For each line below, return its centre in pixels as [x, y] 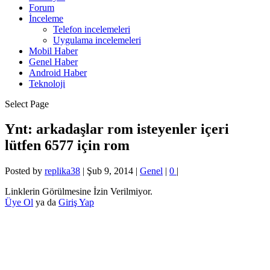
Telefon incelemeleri [92, 29]
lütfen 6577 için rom [67, 146]
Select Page [27, 104]
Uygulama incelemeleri [97, 40]
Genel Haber [53, 61]
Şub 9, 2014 [110, 171]
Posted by [25, 171]
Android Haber [58, 72]
